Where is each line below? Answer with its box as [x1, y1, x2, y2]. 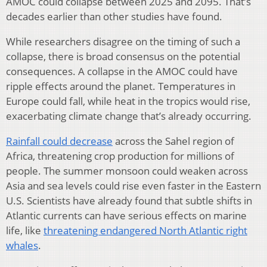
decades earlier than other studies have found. [6, 9, 222, 23]
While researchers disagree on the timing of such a [6, 34, 240, 48]
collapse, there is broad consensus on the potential [6, 49, 240, 63]
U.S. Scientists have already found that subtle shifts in [6, 193, 252, 207]
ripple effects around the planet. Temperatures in [6, 79, 235, 93]
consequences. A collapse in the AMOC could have [6, 64, 238, 78]
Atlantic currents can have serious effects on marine [6, 208, 247, 222]
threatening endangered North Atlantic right [44, 223, 247, 237]
